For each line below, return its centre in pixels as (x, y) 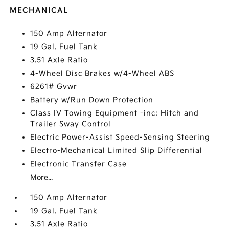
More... (42, 178)
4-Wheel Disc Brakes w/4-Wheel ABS (102, 73)
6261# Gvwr (54, 87)
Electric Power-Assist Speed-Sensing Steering (120, 137)
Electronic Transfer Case (79, 164)
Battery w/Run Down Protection (92, 100)
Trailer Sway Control (71, 124)
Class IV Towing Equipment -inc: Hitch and (115, 113)
